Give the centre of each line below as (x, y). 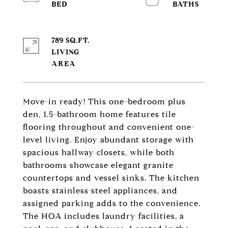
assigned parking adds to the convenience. (112, 203)
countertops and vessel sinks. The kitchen (111, 178)
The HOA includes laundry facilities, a (104, 216)
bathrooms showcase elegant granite (98, 165)
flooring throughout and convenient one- (109, 127)
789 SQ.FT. (70, 40)
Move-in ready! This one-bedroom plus (104, 102)
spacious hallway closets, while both (99, 152)
